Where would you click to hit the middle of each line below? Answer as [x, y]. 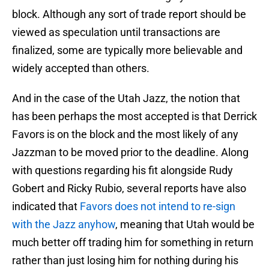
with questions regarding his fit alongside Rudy [122, 171]
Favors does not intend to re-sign [158, 207]
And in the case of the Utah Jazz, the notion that [126, 98]
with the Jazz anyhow [64, 225]
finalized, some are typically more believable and [127, 50]
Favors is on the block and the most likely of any [125, 134]
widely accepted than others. [81, 68]
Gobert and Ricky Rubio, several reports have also [129, 189]
